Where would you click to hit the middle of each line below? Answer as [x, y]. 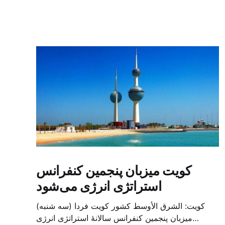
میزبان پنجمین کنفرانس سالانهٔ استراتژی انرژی [114, 218]
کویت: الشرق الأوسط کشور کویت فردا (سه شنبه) [121, 206]
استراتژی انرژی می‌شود [99, 186]
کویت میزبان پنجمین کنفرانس [114, 170]
